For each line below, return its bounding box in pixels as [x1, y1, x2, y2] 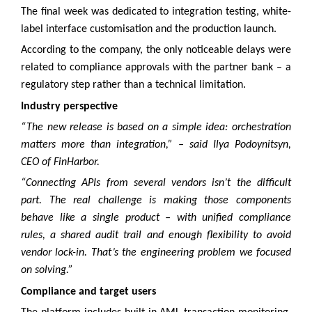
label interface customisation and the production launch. [21, 24, 276, 36]
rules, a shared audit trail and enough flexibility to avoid [21, 230, 291, 242]
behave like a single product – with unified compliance [21, 212, 291, 224]
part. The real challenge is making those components [21, 195, 291, 207]
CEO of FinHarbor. [21, 157, 100, 169]
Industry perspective [21, 100, 118, 112]
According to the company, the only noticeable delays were [21, 45, 291, 56]
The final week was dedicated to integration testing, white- [21, 6, 291, 18]
